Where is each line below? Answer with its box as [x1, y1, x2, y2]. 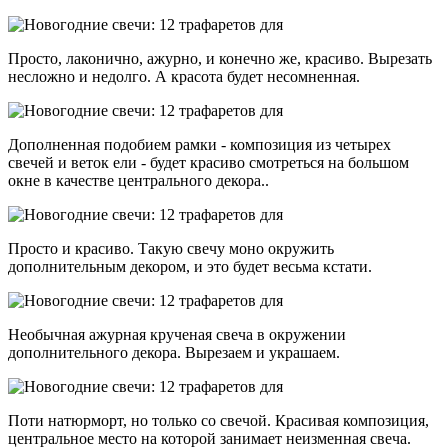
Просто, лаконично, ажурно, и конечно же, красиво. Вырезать [8, 49, 432, 67]
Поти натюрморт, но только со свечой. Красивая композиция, [8, 411, 429, 429]
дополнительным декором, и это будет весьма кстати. [8, 257, 372, 275]
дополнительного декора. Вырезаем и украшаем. [8, 343, 340, 361]
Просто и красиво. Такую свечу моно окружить [8, 239, 334, 257]
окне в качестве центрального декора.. [8, 171, 269, 189]
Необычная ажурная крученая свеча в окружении [8, 325, 346, 343]
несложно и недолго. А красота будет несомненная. [8, 67, 360, 85]
